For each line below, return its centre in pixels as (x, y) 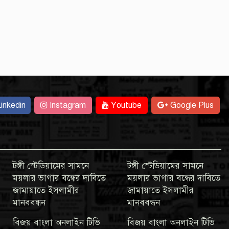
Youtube (125, 106)
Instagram (67, 106)
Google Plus (191, 106)
